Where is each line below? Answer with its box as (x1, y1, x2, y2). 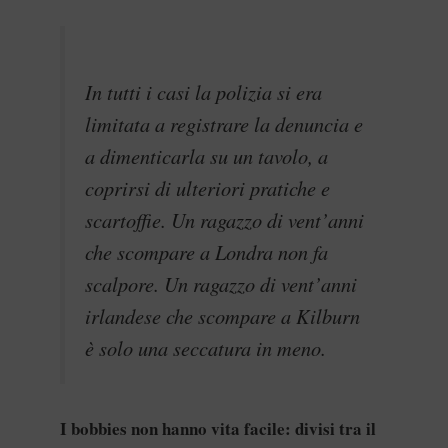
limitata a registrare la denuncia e (85, 110, 363, 139)
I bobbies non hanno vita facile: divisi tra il (60, 415, 376, 441)
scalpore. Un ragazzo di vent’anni (85, 270, 357, 299)
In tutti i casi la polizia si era (85, 78, 322, 107)
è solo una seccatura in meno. (85, 334, 326, 363)
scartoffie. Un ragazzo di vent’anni (85, 206, 364, 235)
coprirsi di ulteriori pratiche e (85, 174, 330, 203)
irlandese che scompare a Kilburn (85, 302, 360, 331)
